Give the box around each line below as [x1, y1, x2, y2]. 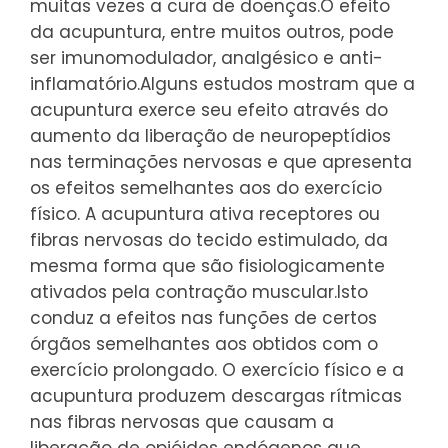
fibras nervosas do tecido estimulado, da [30, 227, 388, 252]
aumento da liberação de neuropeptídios [30, 123, 391, 148]
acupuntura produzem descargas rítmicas [30, 383, 402, 408]
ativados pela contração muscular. [30, 279, 337, 304]
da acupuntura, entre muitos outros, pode [30, 19, 394, 44]
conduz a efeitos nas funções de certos [30, 305, 377, 330]
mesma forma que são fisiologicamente [30, 253, 385, 278]
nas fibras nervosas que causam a [30, 409, 334, 434]
